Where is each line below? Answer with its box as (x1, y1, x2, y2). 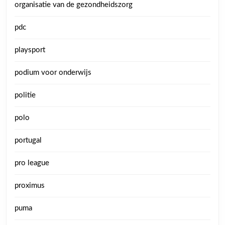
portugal (15, 137, 42, 144)
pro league (15, 159, 49, 167)
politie (15, 91, 36, 99)
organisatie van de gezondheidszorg (15, 1, 133, 9)
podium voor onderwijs (15, 69, 91, 76)
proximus (15, 182, 45, 189)
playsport (15, 46, 45, 54)
